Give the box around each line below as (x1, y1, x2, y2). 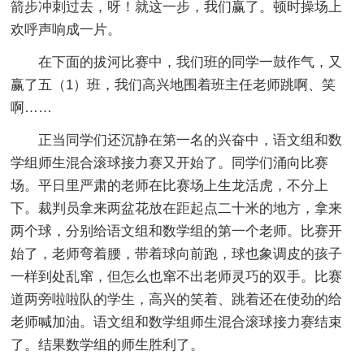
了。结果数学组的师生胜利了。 (11, 336, 205, 353)
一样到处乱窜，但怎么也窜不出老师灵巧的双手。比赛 (11, 268, 343, 284)
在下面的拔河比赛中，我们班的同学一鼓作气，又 (38, 54, 343, 70)
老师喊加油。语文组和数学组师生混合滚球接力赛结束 (11, 314, 343, 330)
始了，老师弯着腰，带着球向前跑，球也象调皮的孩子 (11, 245, 343, 262)
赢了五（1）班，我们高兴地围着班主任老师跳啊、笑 (11, 76, 336, 93)
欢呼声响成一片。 (11, 21, 122, 37)
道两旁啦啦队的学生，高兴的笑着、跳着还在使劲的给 (11, 291, 343, 307)
